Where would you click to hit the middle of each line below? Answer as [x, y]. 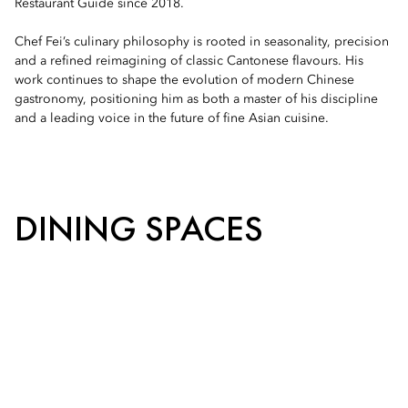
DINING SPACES [139, 228]
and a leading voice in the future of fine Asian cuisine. [172, 118]
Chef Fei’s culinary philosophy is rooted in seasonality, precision [202, 42]
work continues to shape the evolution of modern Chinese [184, 80]
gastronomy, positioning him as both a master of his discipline [196, 99]
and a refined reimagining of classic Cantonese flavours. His [189, 61]
